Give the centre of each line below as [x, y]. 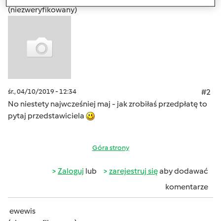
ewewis [22, 211]
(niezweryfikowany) [42, 10]
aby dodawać [183, 171]
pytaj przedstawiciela [47, 116]
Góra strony [110, 148]
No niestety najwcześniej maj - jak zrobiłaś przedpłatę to [108, 104]
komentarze [187, 187]
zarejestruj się [133, 171]
